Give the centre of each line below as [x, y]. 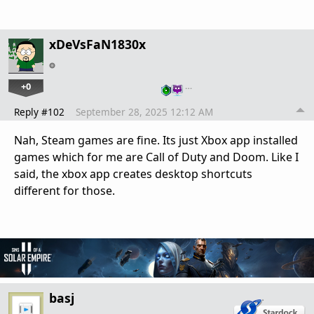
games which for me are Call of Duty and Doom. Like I [156, 157]
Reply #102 [39, 112]
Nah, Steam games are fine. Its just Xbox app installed [156, 141]
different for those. [64, 191]
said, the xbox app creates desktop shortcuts [133, 174]
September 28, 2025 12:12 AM [144, 112]
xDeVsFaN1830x [97, 45]
